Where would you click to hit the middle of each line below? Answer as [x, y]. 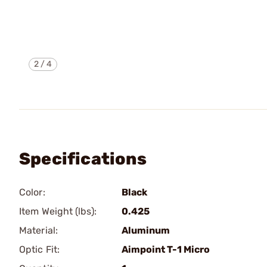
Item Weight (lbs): [58, 211]
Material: [38, 230]
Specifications [83, 159]
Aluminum [146, 230]
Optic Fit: [39, 249]
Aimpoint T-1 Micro [166, 249]
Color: [32, 192]
